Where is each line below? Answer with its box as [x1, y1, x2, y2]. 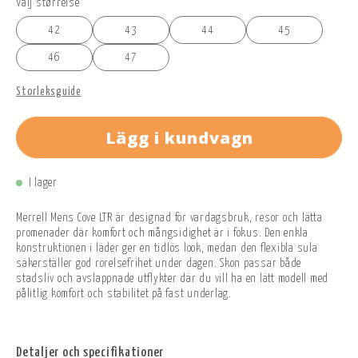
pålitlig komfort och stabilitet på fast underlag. [16, 288, 232, 300]
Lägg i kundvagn [105, 126, 253, 149]
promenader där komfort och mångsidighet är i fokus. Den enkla [16, 228, 308, 240]
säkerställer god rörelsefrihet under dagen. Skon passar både [16, 258, 301, 270]
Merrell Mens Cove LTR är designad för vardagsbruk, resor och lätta [16, 213, 323, 225]
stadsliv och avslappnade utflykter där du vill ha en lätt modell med [16, 273, 328, 285]
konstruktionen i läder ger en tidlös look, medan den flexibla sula [16, 243, 318, 255]
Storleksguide [16, 86, 82, 98]
